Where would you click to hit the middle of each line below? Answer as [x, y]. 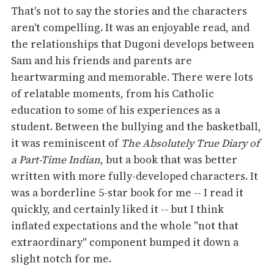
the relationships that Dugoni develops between [133, 44]
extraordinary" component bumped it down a [125, 243]
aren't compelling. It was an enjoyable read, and [130, 28]
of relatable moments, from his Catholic [113, 94]
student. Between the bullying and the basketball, [136, 127]
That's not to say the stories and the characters [129, 11]
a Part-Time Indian [56, 160]
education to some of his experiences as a [116, 110]
